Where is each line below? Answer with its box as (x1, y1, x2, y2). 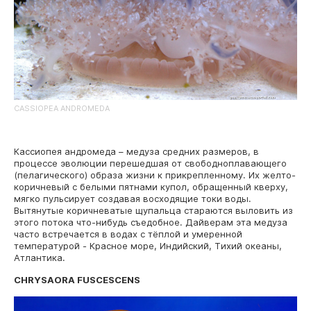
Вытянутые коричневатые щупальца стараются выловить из (14, 204, 293, 216)
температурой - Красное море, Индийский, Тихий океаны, (14, 239, 282, 251)
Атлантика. (14, 251, 65, 263)
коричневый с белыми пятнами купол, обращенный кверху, (14, 180, 288, 192)
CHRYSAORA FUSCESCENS (14, 274, 140, 285)
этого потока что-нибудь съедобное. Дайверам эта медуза (14, 216, 287, 228)
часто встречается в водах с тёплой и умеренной (14, 228, 242, 239)
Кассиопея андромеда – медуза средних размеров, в (14, 145, 259, 157)
